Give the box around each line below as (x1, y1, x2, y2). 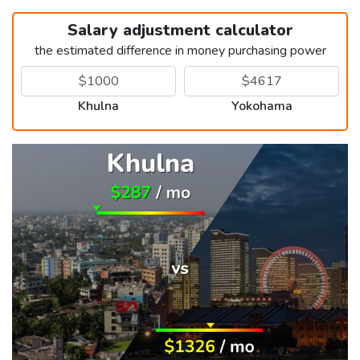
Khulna (78, 96, 119, 115)
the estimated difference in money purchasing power (34, 41, 326, 59)
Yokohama (231, 96, 292, 115)
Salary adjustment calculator (67, 18, 293, 41)
